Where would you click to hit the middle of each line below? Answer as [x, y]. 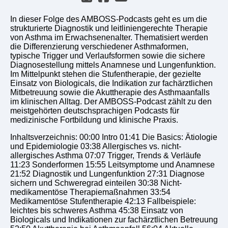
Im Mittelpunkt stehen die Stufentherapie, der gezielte [106, 74]
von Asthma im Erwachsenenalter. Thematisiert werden [109, 37]
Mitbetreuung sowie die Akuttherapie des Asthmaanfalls [110, 92]
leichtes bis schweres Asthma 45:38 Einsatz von [97, 210]
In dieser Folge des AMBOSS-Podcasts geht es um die [109, 19]
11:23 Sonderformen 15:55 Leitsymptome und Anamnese [112, 164]
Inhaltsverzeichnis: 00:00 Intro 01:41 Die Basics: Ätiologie [114, 137]
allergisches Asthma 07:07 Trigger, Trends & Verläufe [106, 155]
